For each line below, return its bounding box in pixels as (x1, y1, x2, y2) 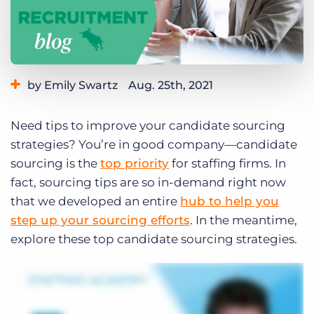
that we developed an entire (11, 194, 180, 209)
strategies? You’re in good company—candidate (11, 137, 297, 152)
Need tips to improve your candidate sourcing (11, 118, 285, 133)
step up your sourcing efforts (11, 213, 190, 228)
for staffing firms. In (169, 156, 286, 171)
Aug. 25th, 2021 (128, 78, 213, 93)
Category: (11, 102, 52, 113)
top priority (100, 156, 169, 171)
